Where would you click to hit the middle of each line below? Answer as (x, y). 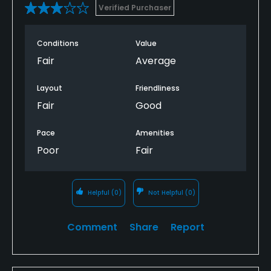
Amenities (155, 132)
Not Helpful (166, 192)
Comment (92, 227)
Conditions (58, 43)
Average (156, 60)
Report (187, 227)
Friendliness (158, 88)
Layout (50, 88)
